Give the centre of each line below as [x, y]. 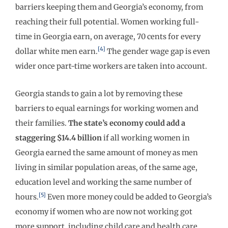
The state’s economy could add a [127, 123]
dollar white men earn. [56, 51]
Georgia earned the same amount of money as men [107, 153]
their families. [42, 123]
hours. [27, 197]
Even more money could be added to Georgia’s [129, 197]
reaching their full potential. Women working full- [107, 22]
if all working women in [147, 138]
